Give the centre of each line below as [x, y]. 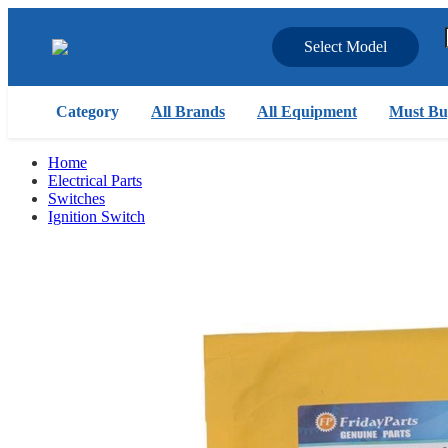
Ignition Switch [96, 216]
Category [87, 111]
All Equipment [307, 111]
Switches [76, 198]
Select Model [345, 46]
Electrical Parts [95, 180]
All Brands [188, 111]
